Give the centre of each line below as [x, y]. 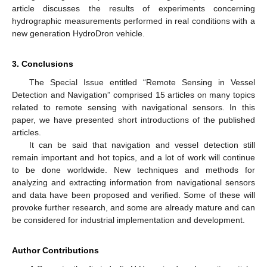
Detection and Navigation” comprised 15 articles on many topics [133, 94]
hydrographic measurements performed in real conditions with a [133, 21]
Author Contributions [55, 250]
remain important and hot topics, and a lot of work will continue [133, 157]
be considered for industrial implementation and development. [128, 220]
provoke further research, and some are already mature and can [133, 207]
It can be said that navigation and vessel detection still [142, 145]
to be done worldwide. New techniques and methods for [133, 170]
